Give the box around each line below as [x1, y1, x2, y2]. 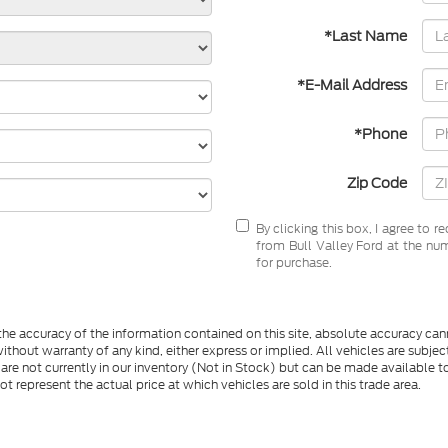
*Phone [354, 124, 407, 144]
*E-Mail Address [297, 75, 407, 95]
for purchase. [256, 254, 332, 271]
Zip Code [347, 173, 407, 193]
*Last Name [324, 26, 407, 46]
